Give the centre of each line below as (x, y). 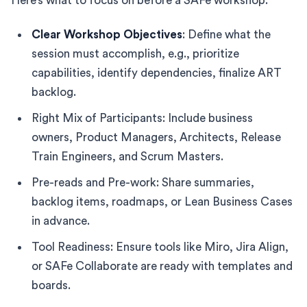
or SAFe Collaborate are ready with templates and (162, 266)
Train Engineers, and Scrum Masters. (127, 156)
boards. (51, 285)
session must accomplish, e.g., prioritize (135, 53)
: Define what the (226, 34)
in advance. (61, 221)
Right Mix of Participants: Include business (142, 118)
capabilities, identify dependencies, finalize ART (157, 73)
